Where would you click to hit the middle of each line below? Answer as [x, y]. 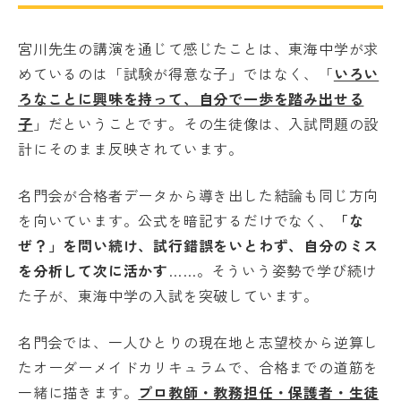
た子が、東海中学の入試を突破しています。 [169, 295]
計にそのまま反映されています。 [131, 148]
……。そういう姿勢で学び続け [273, 270]
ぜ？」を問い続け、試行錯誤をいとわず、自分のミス [199, 245]
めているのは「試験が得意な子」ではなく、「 [176, 73]
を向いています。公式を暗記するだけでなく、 [176, 220]
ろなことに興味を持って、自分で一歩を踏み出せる [191, 98]
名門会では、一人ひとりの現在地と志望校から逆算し [199, 341]
